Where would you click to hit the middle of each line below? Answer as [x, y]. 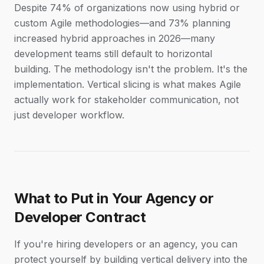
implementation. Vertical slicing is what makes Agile [128, 84]
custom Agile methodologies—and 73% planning [122, 23]
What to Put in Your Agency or [114, 198]
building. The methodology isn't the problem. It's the [131, 69]
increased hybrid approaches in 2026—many [115, 38]
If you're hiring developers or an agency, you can [126, 244]
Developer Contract [80, 217]
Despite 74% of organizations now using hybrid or [127, 8]
